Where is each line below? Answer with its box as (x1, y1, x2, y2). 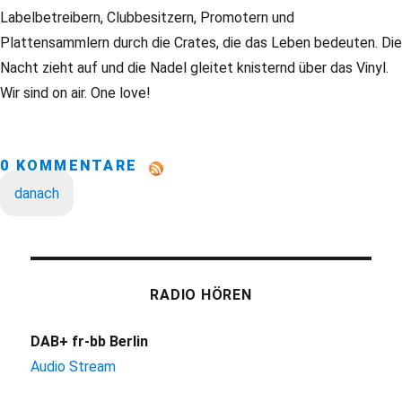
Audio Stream (31, 358, 117, 376)
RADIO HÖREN (150, 286, 252, 304)
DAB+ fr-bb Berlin (31, 333, 149, 351)
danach (14, 185, 59, 203)
